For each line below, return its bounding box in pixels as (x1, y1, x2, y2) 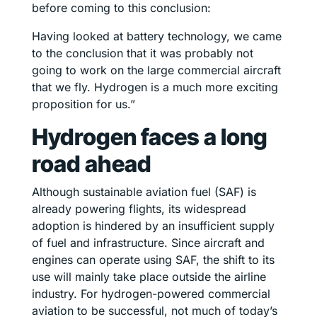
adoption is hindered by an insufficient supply (32, 218, 275, 233)
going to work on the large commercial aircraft (32, 62, 281, 77)
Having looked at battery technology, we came (32, 28, 282, 43)
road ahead (32, 149, 151, 178)
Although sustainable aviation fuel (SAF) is (32, 184, 256, 199)
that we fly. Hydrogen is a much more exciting (32, 79, 278, 94)
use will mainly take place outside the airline (32, 269, 266, 284)
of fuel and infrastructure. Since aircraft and (32, 235, 265, 250)
